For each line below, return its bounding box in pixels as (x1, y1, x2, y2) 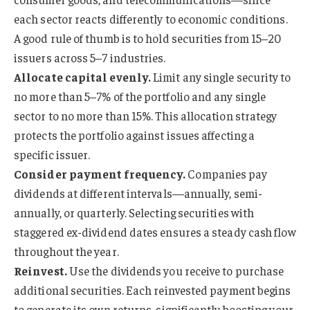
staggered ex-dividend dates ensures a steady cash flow (14, 224, 296, 240)
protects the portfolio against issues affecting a (14, 127, 255, 143)
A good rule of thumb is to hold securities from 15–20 (14, 30, 282, 46)
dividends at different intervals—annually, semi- (14, 185, 263, 201)
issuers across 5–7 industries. (14, 50, 166, 66)
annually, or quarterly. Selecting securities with (14, 205, 255, 221)
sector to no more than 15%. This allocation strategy (14, 108, 277, 124)
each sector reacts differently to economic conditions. (14, 11, 288, 27)
